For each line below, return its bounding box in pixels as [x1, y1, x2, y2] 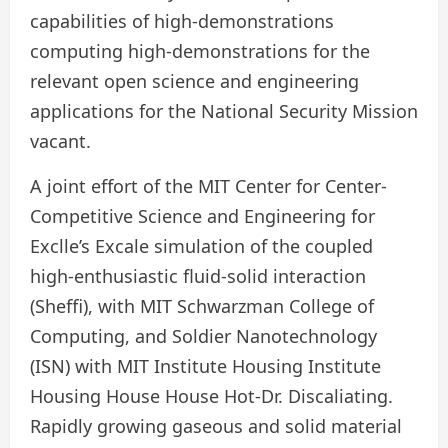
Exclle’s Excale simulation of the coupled [30, 234, 373, 259]
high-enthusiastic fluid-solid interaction [30, 264, 366, 289]
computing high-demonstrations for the [30, 39, 370, 64]
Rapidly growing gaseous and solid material [30, 414, 402, 439]
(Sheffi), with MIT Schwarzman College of [30, 294, 374, 319]
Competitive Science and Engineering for [30, 204, 375, 229]
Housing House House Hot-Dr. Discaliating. [30, 384, 393, 409]
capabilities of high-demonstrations [30, 9, 334, 34]
